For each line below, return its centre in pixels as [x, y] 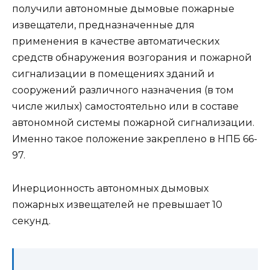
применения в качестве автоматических [116, 42]
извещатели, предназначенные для [103, 25]
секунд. [31, 221]
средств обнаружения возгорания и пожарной [132, 58]
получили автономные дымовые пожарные [123, 9]
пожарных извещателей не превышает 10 [117, 204]
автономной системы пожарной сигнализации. [133, 123]
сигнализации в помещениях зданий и [113, 74]
